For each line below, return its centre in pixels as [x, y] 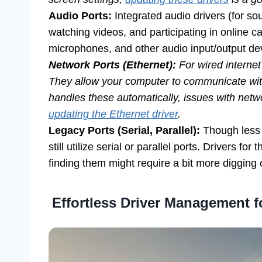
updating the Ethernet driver [113, 114]
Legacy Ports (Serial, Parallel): [124, 130]
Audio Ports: [80, 15]
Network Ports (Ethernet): [112, 65]
